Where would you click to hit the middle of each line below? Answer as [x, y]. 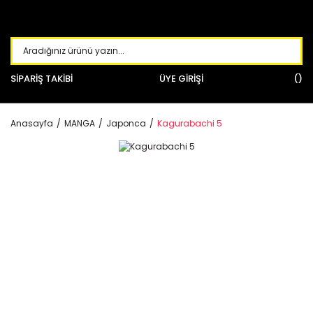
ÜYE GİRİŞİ [181, 79]
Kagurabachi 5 [190, 123]
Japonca [126, 123]
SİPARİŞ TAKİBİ [42, 79]
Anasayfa [32, 123]
